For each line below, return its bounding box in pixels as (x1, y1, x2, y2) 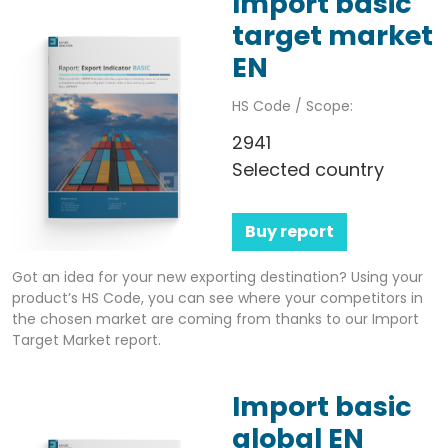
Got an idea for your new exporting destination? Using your (12, 267, 423, 288)
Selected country (232, 156, 384, 182)
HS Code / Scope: (232, 95, 353, 116)
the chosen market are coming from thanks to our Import (12, 309, 419, 330)
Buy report (245, 220, 334, 244)
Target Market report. (12, 330, 161, 351)
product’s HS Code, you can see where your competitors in (12, 288, 423, 309)
